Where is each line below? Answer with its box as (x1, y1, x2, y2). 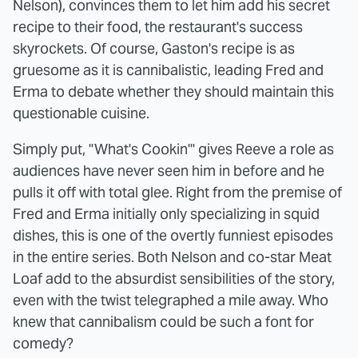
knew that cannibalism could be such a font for (13, 312, 314, 331)
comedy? (13, 333, 74, 352)
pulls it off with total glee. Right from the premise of (13, 182, 342, 201)
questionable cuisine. (13, 103, 149, 122)
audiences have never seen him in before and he (13, 161, 324, 180)
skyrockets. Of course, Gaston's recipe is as (13, 38, 295, 58)
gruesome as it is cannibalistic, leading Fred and (13, 60, 324, 79)
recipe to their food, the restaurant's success (13, 17, 303, 36)
